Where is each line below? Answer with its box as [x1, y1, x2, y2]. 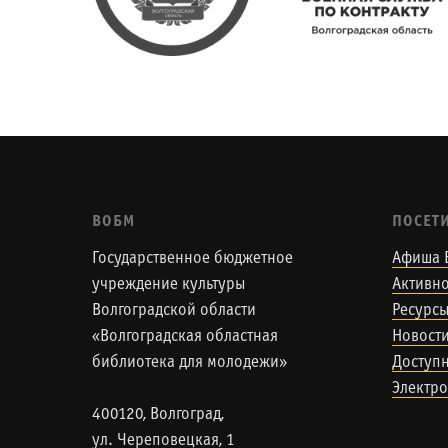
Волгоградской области [92, 303, 256, 319]
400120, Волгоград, [92, 407, 224, 423]
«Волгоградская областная [92, 329, 278, 345]
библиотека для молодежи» [92, 355, 287, 371]
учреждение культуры [92, 277, 245, 293]
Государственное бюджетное [92, 251, 293, 267]
